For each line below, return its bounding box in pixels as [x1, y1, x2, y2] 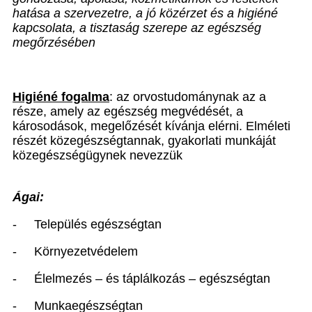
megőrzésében [13, 36, 95, 49]
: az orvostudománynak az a [109, 90, 266, 104]
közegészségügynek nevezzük [13, 148, 182, 162]
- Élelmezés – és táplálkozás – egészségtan [13, 272, 270, 286]
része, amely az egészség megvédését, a [13, 104, 243, 118]
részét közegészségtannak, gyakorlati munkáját [13, 134, 276, 148]
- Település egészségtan [13, 217, 162, 231]
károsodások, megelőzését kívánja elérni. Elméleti [13, 119, 290, 133]
